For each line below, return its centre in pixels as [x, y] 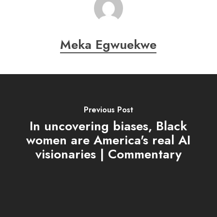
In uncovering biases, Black [108, 126]
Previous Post [108, 109]
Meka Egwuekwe [108, 45]
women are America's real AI [108, 140]
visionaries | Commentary [108, 154]
